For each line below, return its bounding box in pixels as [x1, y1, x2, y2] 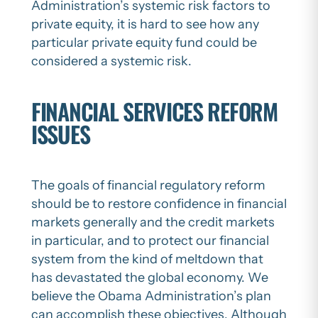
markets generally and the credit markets [31, 214, 275, 230]
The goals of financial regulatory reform [31, 177, 265, 193]
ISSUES [31, 117, 90, 151]
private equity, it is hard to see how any [31, 16, 259, 32]
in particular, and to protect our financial [31, 232, 269, 248]
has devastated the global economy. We [31, 269, 268, 285]
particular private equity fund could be [31, 34, 257, 50]
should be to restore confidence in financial [31, 195, 287, 212]
